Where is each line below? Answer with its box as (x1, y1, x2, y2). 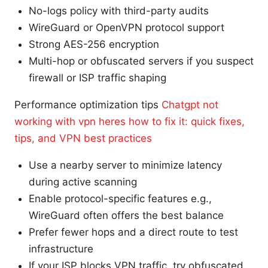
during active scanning (29, 175, 137, 188)
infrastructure (29, 242, 93, 255)
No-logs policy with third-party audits (29, 4, 209, 17)
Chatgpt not (162, 98, 218, 111)
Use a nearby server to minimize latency (29, 159, 222, 171)
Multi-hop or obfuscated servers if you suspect (29, 54, 254, 67)
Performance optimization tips (14, 98, 162, 111)
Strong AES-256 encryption (29, 38, 159, 50)
